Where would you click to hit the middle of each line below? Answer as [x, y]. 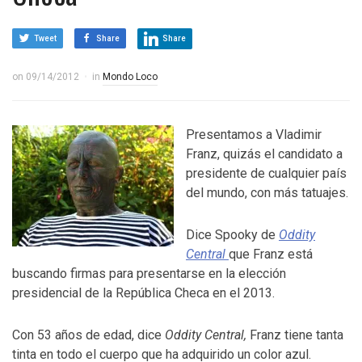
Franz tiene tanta [295, 335]
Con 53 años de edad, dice [88, 335]
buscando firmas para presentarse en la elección [149, 274]
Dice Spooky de [232, 235]
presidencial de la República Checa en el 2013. [143, 293]
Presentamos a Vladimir [254, 135]
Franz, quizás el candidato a [264, 154]
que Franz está [271, 254]
